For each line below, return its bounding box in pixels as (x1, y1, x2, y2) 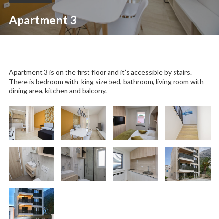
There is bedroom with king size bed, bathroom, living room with (8, 77, 204, 86)
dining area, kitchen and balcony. (8, 87, 107, 95)
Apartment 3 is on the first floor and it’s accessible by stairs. (8, 68, 192, 77)
